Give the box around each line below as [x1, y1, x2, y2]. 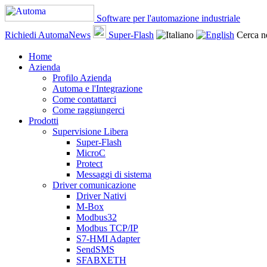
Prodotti [29, 116, 58, 126]
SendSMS [76, 244, 114, 254]
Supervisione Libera [52, 126, 128, 136]
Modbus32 [76, 212, 117, 222]
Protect [76, 159, 103, 169]
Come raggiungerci [52, 105, 125, 115]
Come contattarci [52, 94, 116, 104]
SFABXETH [76, 255, 126, 265]
